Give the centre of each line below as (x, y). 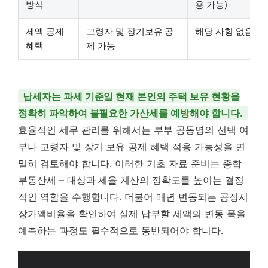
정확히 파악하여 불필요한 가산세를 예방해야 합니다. (130, 113)
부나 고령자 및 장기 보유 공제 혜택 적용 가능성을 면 (132, 146)
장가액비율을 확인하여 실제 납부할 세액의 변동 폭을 (132, 213)
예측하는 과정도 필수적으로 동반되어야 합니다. (121, 230)
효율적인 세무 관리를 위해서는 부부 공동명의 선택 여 (133, 130)
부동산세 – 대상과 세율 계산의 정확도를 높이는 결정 (131, 180)
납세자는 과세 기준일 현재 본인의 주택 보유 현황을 (131, 96)
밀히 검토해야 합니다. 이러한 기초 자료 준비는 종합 (130, 163)
